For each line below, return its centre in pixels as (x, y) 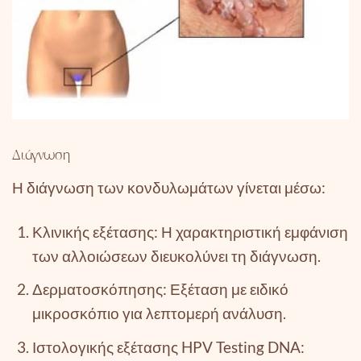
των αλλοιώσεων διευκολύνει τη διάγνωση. (176, 255)
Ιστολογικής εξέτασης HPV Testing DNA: (168, 346)
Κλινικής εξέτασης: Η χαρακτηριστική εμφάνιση (190, 231)
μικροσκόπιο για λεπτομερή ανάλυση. (159, 313)
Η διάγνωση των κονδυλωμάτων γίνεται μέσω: (169, 187)
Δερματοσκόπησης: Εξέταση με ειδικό (160, 289)
